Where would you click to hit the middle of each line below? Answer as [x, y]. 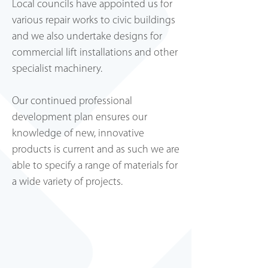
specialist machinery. [57, 69]
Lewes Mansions [48, 82]
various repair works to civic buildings [94, 21]
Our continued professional [72, 101]
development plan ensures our [80, 118]
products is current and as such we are [96, 150]
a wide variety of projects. [67, 182]
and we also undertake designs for [87, 37]
